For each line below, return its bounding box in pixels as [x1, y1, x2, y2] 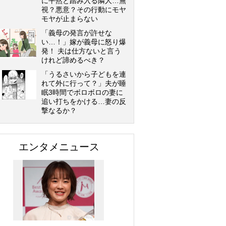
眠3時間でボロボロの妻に [41, 88, 123, 96]
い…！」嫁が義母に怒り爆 [41, 38, 126, 46]
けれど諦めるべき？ [41, 56, 105, 64]
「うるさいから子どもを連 [41, 70, 126, 78]
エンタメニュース [19, 141, 99, 152]
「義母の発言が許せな [41, 29, 112, 37]
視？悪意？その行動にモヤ [41, 6, 126, 14]
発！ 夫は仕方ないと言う [41, 47, 121, 55]
